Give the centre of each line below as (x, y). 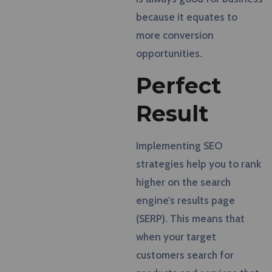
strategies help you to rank (199, 164)
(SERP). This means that (190, 218)
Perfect (178, 85)
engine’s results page (185, 200)
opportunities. (169, 53)
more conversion (175, 35)
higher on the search (183, 182)
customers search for (185, 255)
